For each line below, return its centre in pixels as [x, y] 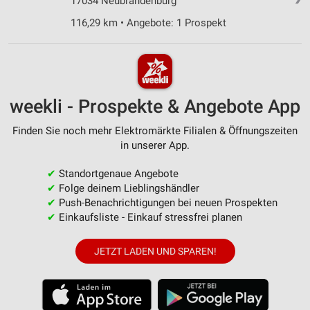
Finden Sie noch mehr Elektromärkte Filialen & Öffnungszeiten [155, 130]
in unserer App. [155, 145]
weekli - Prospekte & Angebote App [155, 106]
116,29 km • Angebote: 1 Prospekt [148, 23]
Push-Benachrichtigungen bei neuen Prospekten [166, 202]
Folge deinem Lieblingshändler [127, 188]
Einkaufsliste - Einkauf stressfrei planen [149, 217]
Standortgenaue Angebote [117, 173]
